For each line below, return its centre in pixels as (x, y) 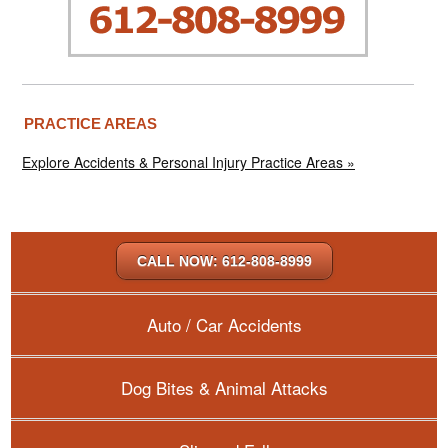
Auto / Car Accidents (224, 324)
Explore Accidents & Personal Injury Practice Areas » (188, 161)
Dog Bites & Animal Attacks (224, 387)
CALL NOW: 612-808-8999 (224, 260)
